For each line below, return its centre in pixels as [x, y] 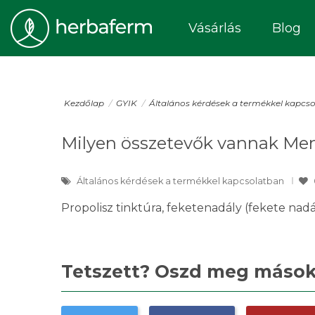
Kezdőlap [84, 103]
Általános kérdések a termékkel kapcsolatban [181, 181]
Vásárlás [215, 28]
